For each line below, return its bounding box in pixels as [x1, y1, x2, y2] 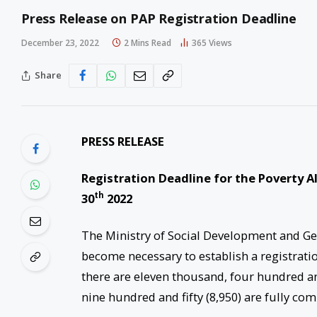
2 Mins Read [124, 36, 171, 49]
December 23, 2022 [21, 36, 99, 49]
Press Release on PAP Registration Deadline [21, 9, 296, 27]
